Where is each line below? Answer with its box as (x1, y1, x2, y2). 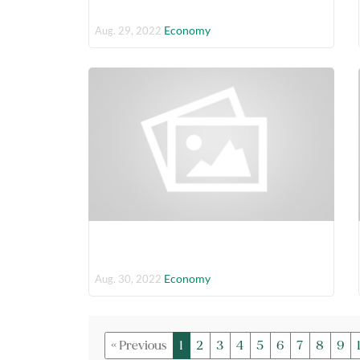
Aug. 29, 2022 (94, 23, 162, 37)
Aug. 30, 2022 (94, 272, 162, 286)
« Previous (111, 337, 166, 354)
